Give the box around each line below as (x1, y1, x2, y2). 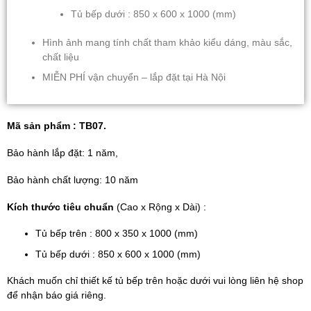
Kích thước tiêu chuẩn (7, 201, 114, 212)
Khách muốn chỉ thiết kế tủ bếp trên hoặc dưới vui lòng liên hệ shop (7, 276, 303, 287)
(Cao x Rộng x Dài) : (114, 201, 206, 212)
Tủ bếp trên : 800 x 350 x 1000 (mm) (35, 228, 199, 239)
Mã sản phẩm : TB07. (7, 121, 106, 132)
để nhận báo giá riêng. (7, 290, 106, 301)
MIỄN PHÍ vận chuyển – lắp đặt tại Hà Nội (42, 72, 226, 83)
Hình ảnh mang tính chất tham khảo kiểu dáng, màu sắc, (42, 37, 293, 49)
